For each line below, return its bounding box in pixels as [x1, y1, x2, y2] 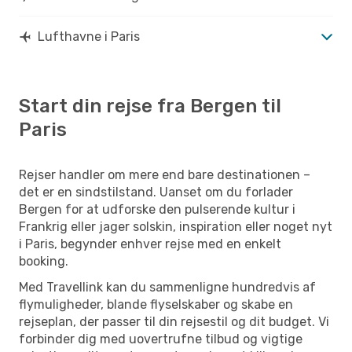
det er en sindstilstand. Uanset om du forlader [19, 184, 293, 200]
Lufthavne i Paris [38, 28, 140, 44]
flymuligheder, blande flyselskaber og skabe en [19, 296, 293, 312]
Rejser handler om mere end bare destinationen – [19, 167, 310, 182]
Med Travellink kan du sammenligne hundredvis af [19, 279, 316, 295]
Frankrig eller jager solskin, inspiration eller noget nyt [19, 218, 332, 234]
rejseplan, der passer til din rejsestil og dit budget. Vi [19, 313, 329, 329]
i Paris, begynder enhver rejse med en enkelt [19, 236, 281, 251]
